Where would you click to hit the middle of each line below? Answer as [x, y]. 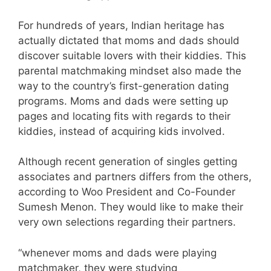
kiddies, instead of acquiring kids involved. [122, 131]
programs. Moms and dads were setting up [123, 101]
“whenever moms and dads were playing [117, 253]
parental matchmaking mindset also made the [130, 70]
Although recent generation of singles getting [128, 162]
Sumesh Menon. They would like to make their [131, 207]
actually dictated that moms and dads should [129, 40]
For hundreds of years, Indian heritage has [121, 25]
